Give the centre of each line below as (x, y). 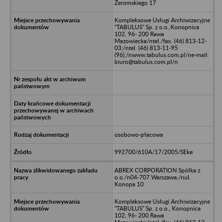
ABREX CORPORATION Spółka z (157, 170)
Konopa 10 (129, 184)
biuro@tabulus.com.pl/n (146, 61)
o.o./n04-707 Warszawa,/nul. (152, 177)
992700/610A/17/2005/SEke (153, 152)
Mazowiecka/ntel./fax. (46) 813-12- (160, 41)
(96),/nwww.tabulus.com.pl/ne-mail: (161, 55)
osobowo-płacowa (139, 134)
